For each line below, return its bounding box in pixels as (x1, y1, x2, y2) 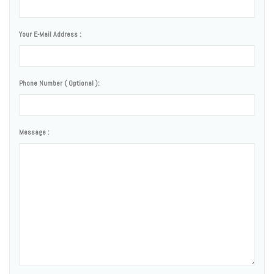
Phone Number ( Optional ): (19, 78, 100, 88)
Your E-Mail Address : (19, 29, 81, 39)
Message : (19, 127, 50, 137)
